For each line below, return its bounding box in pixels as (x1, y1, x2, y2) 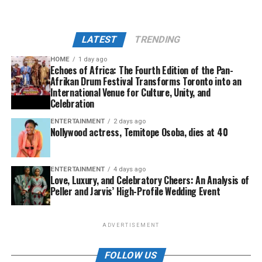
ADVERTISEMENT (102, 222, 160, 228)
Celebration (50, 96, 95, 111)
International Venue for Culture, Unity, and (50, 85, 211, 99)
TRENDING (133, 33, 182, 45)
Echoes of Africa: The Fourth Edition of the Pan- (50, 63, 233, 77)
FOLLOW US (104, 249, 159, 261)
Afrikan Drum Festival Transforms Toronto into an (50, 74, 242, 88)
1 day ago (78, 55, 107, 63)
